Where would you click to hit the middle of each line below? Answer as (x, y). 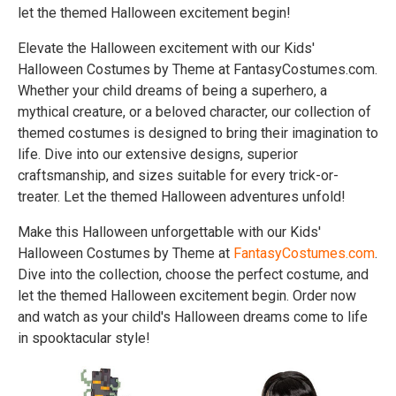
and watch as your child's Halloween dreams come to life (193, 317)
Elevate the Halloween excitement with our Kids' (166, 48)
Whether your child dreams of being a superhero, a (172, 91)
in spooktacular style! (84, 338)
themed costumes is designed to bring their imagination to (198, 133)
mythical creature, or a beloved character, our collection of (194, 112)
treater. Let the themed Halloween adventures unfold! (182, 197)
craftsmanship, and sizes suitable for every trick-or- (178, 175)
